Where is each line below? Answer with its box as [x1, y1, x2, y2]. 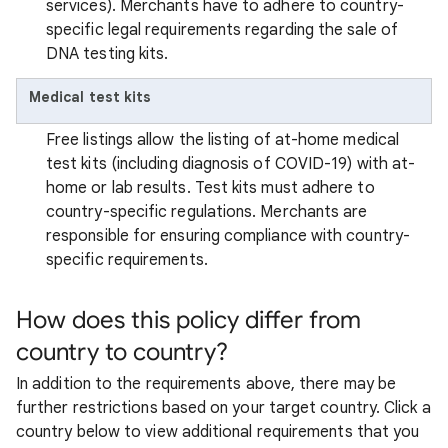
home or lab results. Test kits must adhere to [46, 178, 375, 198]
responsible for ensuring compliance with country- [46, 226, 410, 246]
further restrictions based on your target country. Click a [16, 398, 431, 418]
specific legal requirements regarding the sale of [46, 20, 398, 40]
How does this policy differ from [16, 305, 361, 335]
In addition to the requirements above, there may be [16, 374, 397, 394]
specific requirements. [46, 250, 208, 270]
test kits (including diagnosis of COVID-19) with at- [46, 154, 416, 174]
